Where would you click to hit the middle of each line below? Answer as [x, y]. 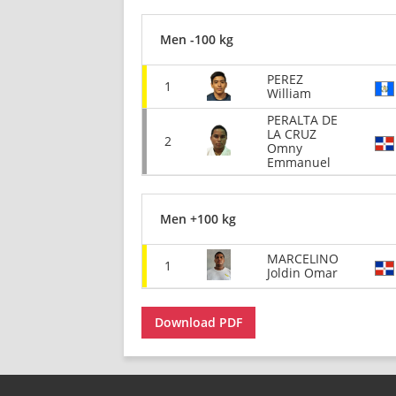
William [289, 93]
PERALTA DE [302, 120]
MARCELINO [303, 259]
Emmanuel [299, 162]
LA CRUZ [292, 134]
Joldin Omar [302, 273]
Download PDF [198, 322]
